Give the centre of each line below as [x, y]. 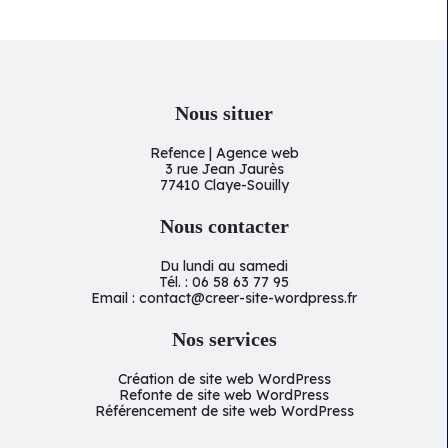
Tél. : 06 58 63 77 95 [224, 282]
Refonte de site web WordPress [224, 395]
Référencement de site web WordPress [224, 411]
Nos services [224, 339]
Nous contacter [224, 226]
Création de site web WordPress [224, 379]
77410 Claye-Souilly [224, 185]
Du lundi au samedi [224, 266]
